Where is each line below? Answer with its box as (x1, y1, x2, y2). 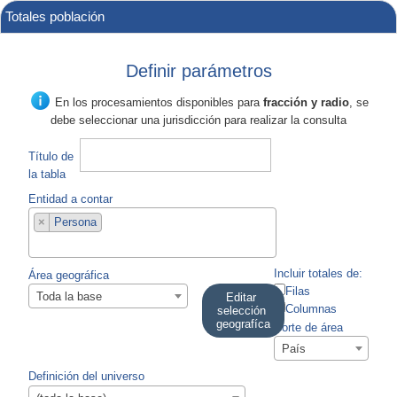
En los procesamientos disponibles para (51, 95, 263, 109)
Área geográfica (28, 268, 109, 282)
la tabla (28, 167, 66, 181)
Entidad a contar (28, 191, 113, 206)
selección (216, 303, 266, 317)
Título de (28, 149, 74, 163)
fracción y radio (262, 95, 349, 109)
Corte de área (274, 320, 344, 334)
